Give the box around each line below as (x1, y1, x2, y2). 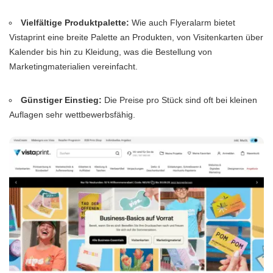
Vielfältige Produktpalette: (21, 17, 130, 27)
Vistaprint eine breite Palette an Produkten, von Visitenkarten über (9, 32, 263, 42)
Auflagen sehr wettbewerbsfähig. (9, 109, 135, 119)
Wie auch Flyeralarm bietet (129, 17, 236, 27)
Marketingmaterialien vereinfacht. (9, 61, 138, 71)
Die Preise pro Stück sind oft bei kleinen (102, 94, 258, 105)
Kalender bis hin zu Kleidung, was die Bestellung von (9, 46, 212, 57)
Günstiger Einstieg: (21, 94, 102, 105)
